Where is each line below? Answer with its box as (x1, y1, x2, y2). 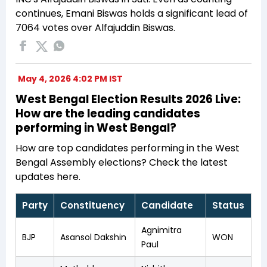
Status (212, 198, 244, 212)
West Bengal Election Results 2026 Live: (15, 91, 241, 107)
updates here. (15, 169, 80, 184)
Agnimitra (141, 223, 182, 236)
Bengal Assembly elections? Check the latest (15, 155, 228, 169)
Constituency (60, 198, 125, 212)
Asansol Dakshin (60, 231, 126, 243)
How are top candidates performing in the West (15, 141, 240, 155)
